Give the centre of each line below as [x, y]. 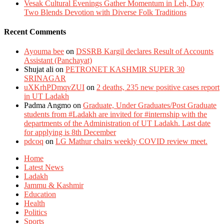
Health [34, 203]
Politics [35, 212]
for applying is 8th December [70, 132]
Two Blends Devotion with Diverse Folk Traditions [105, 12]
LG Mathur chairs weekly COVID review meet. [131, 141]
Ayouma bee [44, 51]
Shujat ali [39, 69]
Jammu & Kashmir [54, 185]
